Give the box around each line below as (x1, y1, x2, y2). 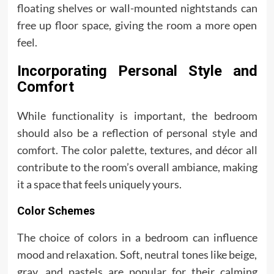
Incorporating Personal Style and (17, 62, 257, 80)
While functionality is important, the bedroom (17, 109, 257, 122)
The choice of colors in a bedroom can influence (17, 231, 257, 244)
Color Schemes (17, 204, 95, 217)
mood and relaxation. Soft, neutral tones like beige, (17, 248, 257, 261)
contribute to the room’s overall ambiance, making (17, 160, 257, 174)
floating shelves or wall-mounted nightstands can (17, 1, 257, 15)
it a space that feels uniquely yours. (17, 177, 182, 191)
